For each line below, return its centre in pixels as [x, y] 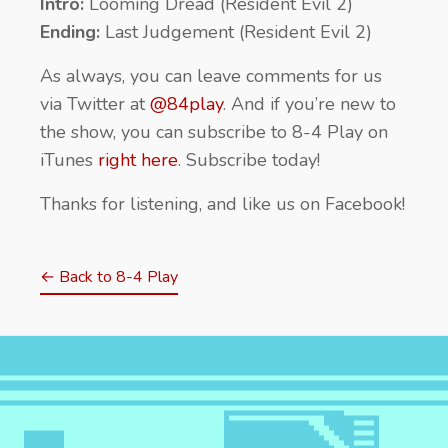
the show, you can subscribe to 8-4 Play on [214, 131]
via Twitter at [95, 103]
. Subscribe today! [249, 159]
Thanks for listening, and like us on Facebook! [222, 203]
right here [138, 159]
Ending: [70, 31]
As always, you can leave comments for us [211, 75]
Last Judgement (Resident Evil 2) [236, 31]
